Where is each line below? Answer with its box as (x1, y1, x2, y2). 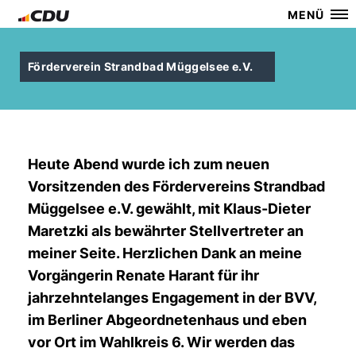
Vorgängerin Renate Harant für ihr (28, 267, 259, 284)
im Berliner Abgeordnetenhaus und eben (28, 311, 307, 328)
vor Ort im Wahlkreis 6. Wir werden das (28, 334, 295, 350)
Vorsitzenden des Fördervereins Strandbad (28, 178, 325, 195)
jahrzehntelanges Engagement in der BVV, (28, 289, 316, 306)
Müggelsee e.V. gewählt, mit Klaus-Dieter (28, 200, 311, 217)
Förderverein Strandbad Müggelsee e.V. (28, 60, 253, 73)
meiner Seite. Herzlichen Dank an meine (28, 245, 302, 261)
